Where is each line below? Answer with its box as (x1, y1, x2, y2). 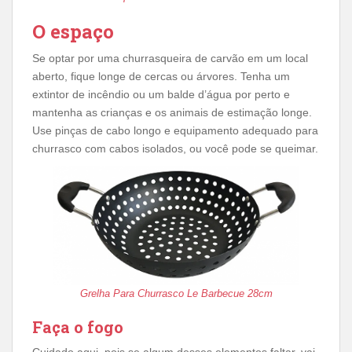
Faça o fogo (32, 317, 123, 337)
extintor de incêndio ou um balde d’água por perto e (32, 88, 290, 101)
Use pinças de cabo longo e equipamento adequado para (32, 124, 318, 137)
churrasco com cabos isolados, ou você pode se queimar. (32, 142, 318, 155)
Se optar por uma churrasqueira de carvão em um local (32, 52, 308, 64)
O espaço (32, 19, 114, 44)
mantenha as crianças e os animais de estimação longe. (32, 106, 312, 119)
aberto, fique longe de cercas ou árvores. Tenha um (32, 70, 290, 82)
